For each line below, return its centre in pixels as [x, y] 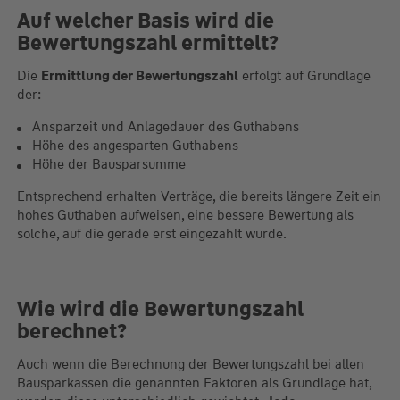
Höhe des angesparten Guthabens [135, 146]
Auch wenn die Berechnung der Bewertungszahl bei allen [190, 364]
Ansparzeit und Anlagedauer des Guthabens [165, 127]
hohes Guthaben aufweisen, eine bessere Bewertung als [185, 215]
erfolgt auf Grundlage [304, 76]
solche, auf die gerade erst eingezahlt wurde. [151, 234]
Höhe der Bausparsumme [108, 164]
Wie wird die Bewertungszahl [160, 308]
